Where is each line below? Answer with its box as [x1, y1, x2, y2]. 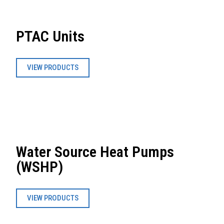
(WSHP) [15, 158, 63, 176]
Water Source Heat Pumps [15, 143, 174, 161]
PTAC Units [15, 27, 84, 45]
